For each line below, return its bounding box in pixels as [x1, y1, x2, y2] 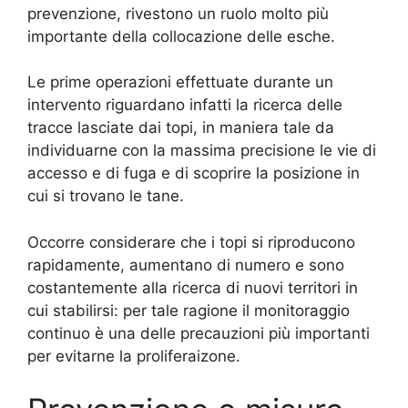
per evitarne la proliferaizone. [27, 346, 240, 365]
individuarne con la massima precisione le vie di [27, 141, 376, 160]
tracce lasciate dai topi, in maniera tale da [27, 118, 334, 138]
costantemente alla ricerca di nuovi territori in [27, 278, 358, 297]
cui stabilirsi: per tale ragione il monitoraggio [27, 301, 350, 320]
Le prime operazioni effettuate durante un [27, 73, 333, 92]
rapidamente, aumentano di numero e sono [27, 255, 344, 274]
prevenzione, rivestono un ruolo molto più [27, 4, 329, 23]
